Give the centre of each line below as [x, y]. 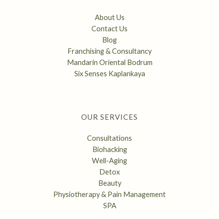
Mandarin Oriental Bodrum [109, 63]
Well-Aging [109, 160]
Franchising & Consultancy [109, 51]
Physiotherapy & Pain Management [109, 194]
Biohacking [109, 149]
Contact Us [109, 29]
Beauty [109, 183]
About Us [109, 18]
